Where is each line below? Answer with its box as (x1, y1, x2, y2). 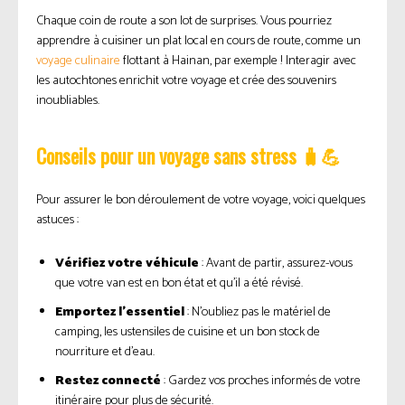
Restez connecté (55, 371, 161, 392)
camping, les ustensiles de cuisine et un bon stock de (55, 322, 320, 344)
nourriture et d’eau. (55, 342, 155, 363)
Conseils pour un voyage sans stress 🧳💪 (36, 141, 341, 171)
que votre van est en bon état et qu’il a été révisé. (55, 273, 303, 295)
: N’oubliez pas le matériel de (184, 302, 331, 324)
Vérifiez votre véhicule (55, 253, 199, 275)
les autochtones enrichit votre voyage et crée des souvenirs (36, 71, 336, 92)
